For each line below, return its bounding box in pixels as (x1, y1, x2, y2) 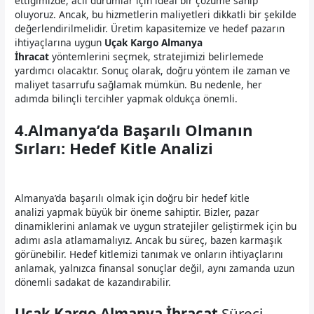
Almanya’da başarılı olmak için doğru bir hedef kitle (15, 191, 250, 205)
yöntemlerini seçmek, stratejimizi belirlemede (49, 49, 264, 63)
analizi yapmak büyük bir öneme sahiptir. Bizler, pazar (15, 205, 260, 219)
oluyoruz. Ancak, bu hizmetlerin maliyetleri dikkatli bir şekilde (15, 7, 297, 21)
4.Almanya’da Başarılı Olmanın (15, 119, 254, 141)
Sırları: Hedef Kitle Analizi (15, 137, 214, 159)
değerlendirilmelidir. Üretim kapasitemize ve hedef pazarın (15, 21, 285, 35)
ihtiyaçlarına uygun (15, 35, 105, 49)
